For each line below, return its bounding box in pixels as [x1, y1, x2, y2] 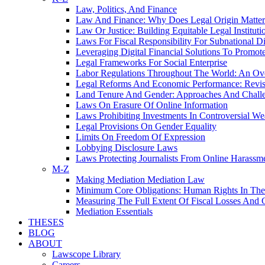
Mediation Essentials [76, 206, 153, 216]
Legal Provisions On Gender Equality [76, 121, 216, 131]
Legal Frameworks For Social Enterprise [76, 57, 227, 67]
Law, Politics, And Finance [76, 4, 177, 14]
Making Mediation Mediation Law [76, 174, 205, 185]
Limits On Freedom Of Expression [76, 132, 205, 142]
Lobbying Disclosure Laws [76, 143, 177, 153]
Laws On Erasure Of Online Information [76, 100, 228, 110]
